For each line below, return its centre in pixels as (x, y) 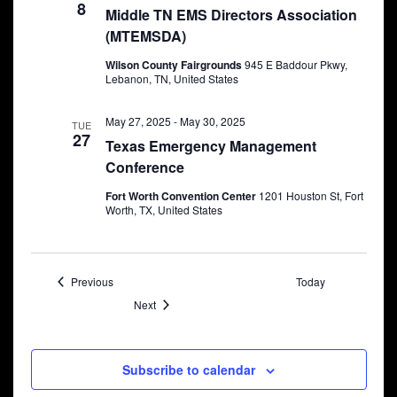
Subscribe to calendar (189, 370)
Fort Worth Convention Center (182, 196)
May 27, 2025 (138, 121)
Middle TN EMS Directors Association (231, 15)
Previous (92, 281)
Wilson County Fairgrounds (175, 65)
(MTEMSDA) (145, 36)
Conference (144, 167)
